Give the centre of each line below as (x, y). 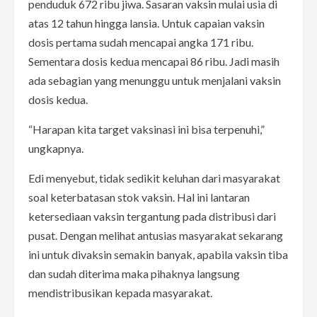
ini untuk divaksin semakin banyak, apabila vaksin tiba (158, 254)
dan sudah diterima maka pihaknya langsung (134, 273)
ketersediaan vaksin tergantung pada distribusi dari (152, 216)
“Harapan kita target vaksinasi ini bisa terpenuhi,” (146, 129)
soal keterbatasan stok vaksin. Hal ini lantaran (139, 197)
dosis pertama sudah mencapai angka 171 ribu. (141, 42)
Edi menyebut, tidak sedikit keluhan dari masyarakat (154, 178)
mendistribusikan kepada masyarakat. (120, 292)
